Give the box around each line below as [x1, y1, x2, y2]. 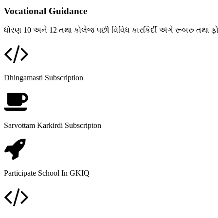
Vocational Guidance [4, 6, 87, 17]
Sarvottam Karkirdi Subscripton [4, 121, 101, 129]
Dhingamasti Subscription [4, 73, 83, 82]
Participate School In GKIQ [4, 169, 90, 177]
